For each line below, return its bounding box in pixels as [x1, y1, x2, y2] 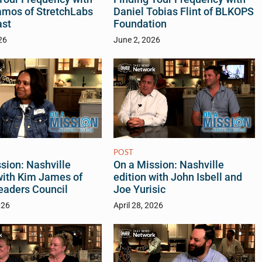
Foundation [113, 18, 167, 30]
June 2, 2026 [113, 35, 160, 46]
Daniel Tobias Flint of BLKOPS [113, 6, 254, 18]
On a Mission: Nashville [113, 159, 224, 171]
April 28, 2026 [113, 201, 163, 211]
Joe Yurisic [113, 184, 166, 196]
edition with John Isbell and [113, 171, 242, 184]
